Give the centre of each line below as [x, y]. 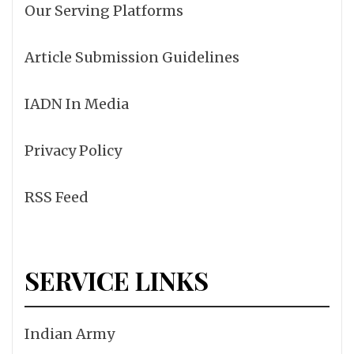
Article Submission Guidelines [132, 57]
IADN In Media [77, 104]
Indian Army [70, 333]
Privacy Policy [73, 150]
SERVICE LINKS [117, 280]
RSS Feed [56, 197]
